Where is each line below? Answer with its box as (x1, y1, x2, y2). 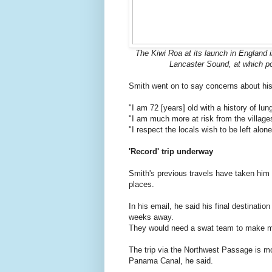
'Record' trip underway (129, 147, 213, 157)
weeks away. (129, 212, 174, 222)
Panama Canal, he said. (129, 256, 213, 266)
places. (129, 180, 154, 189)
